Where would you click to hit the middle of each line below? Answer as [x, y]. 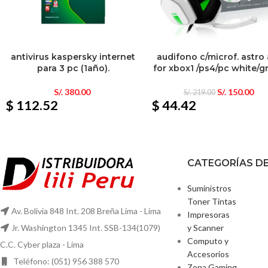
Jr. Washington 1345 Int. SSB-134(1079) [86, 228]
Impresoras [208, 214]
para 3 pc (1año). [73, 68]
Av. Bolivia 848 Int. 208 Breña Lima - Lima [86, 211]
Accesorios [208, 254]
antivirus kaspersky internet [73, 57]
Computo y [208, 240]
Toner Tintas [211, 201]
